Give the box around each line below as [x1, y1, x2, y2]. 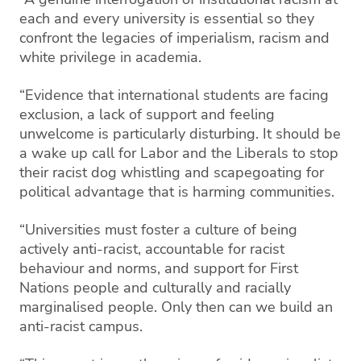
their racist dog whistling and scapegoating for [19, 162, 324, 182]
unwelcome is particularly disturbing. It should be [19, 123, 341, 143]
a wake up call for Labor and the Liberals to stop [19, 143, 338, 163]
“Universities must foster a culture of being [19, 219, 297, 239]
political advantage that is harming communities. [19, 181, 334, 201]
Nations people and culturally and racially [19, 277, 291, 297]
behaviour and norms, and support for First [19, 258, 298, 278]
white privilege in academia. [19, 47, 205, 67]
